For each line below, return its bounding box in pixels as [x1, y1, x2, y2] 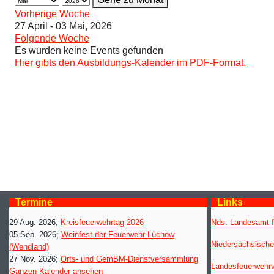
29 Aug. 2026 [9, 218, 56, 228]
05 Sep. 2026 [9, 230, 56, 240]
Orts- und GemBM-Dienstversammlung [61, 254, 198, 264]
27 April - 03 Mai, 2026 [15, 21, 112, 32]
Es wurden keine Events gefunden [15, 45, 163, 56]
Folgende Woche [15, 33, 89, 44]
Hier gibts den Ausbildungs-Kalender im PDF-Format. [15, 57, 248, 68]
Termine [15, 197, 53, 208]
